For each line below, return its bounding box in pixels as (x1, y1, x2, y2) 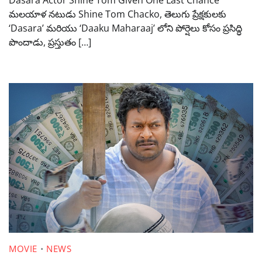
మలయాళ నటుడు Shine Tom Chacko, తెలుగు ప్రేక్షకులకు (9, 7, 226, 20)
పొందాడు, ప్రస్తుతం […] (9, 35, 91, 49)
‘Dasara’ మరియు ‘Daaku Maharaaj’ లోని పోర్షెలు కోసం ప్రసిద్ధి (9, 21, 242, 35)
